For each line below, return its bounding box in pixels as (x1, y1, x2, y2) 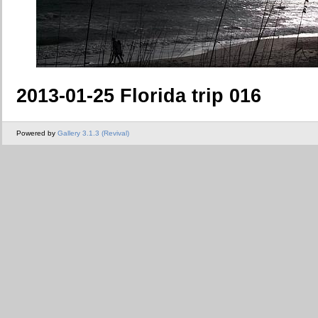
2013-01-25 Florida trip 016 (16, 84, 261, 106)
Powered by (16, 128, 57, 137)
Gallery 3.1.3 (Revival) (57, 128, 129, 137)
